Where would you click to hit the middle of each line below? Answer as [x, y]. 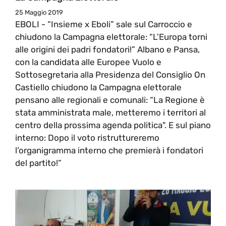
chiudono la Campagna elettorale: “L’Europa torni [111, 37]
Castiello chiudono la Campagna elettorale [98, 87]
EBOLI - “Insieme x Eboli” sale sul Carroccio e [104, 24]
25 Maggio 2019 [39, 12]
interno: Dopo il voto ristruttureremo [87, 137]
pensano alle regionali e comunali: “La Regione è [110, 100]
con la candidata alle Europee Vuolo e [88, 62]
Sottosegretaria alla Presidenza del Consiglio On [110, 74]
